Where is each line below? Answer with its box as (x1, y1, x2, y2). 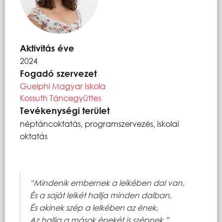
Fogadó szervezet (20, 67, 97, 79)
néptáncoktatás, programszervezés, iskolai (20, 118, 179, 129)
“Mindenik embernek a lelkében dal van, (30, 177, 184, 188)
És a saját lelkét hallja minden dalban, (30, 189, 171, 200)
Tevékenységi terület (20, 105, 110, 116)
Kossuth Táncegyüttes (20, 92, 101, 103)
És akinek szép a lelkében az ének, (30, 202, 158, 213)
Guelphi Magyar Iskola (20, 80, 106, 91)
